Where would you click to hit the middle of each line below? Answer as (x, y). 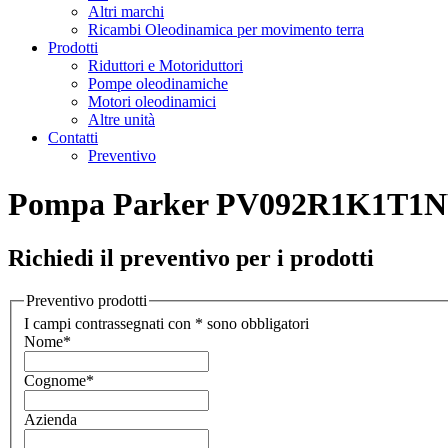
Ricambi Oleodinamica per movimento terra (226, 29)
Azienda (50, 420)
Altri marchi (126, 11)
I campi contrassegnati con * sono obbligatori (166, 324)
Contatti (73, 137)
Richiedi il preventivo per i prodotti (191, 257)
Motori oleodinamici (152, 101)
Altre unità (121, 119)
